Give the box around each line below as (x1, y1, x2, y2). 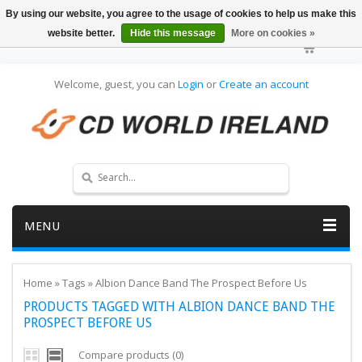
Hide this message (129, 27, 216, 39)
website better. (47, 27, 117, 39)
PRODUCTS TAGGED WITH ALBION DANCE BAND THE (23, 298, 335, 314)
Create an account (218, 77, 309, 91)
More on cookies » (230, 27, 315, 39)
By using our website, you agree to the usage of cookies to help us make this (6, 8, 356, 19)
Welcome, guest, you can (53, 77, 178, 91)
